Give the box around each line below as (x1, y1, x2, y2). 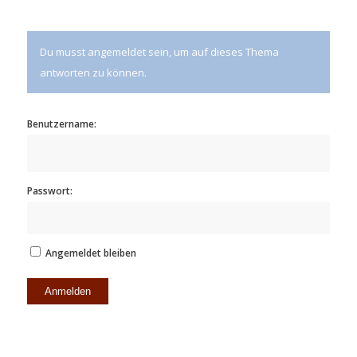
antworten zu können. (39, 65, 147, 80)
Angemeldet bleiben (45, 246, 136, 261)
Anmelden (44, 285, 91, 298)
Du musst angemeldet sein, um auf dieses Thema (39, 45, 279, 60)
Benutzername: (26, 117, 96, 131)
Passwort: (26, 184, 73, 198)
